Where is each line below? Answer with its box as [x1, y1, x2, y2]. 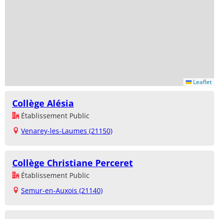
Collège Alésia [12, 97, 74, 109]
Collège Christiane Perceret [12, 157, 133, 169]
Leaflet [192, 78, 212, 87]
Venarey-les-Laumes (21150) [21, 126, 112, 136]
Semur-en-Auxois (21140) [21, 186, 103, 196]
